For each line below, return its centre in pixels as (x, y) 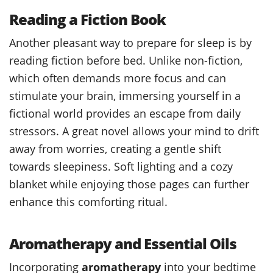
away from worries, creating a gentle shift (115, 148)
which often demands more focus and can (118, 77)
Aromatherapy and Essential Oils (123, 243)
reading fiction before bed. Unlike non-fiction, (126, 60)
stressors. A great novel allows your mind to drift (134, 130)
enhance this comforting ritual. (88, 201)
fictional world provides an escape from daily (125, 113)
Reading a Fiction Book (87, 19)
